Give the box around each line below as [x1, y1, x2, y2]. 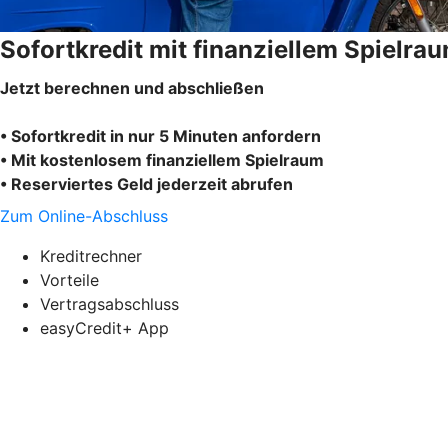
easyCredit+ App [40, 317, 169, 338]
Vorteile [40, 269, 99, 290]
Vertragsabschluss [40, 293, 179, 314]
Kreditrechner [40, 245, 142, 266]
